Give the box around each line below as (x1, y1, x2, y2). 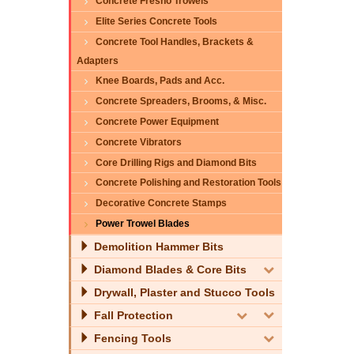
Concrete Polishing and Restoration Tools (96, 177, 281, 189)
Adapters (77, 55, 119, 67)
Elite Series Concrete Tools (96, 15, 217, 27)
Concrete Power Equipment (96, 116, 219, 127)
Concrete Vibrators (96, 136, 182, 148)
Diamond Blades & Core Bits (91, 262, 247, 276)
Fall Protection (91, 308, 173, 322)
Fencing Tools (91, 331, 171, 345)
